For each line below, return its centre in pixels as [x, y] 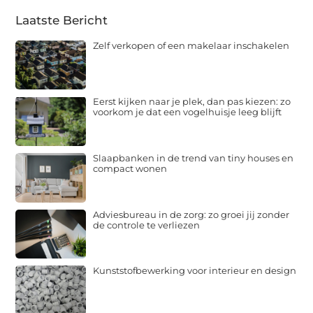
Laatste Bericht [62, 20]
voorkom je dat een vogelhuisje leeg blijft [188, 112]
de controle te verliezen [147, 225]
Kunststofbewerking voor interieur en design [195, 271]
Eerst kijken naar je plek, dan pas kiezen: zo [192, 102]
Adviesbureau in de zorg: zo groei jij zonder [191, 214]
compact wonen [130, 168]
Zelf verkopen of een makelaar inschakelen [191, 45]
